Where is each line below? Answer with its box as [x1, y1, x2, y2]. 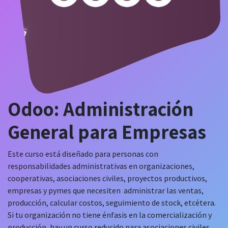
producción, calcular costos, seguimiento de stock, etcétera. [8, 197, 217, 208]
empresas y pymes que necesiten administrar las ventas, [8, 185, 205, 196]
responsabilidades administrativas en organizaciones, [8, 161, 194, 172]
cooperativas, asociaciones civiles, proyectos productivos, [8, 173, 207, 184]
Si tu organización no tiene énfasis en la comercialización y [8, 210, 212, 220]
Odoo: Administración [8, 96, 193, 122]
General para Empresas [8, 119, 206, 145]
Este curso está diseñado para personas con [8, 149, 158, 159]
